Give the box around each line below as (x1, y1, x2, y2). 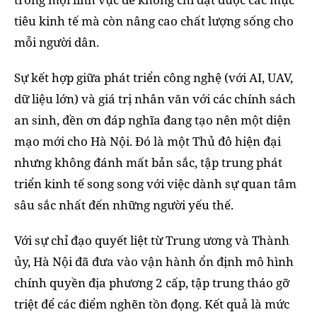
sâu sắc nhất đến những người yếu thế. (14, 196, 234, 213)
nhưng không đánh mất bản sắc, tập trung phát (14, 154, 282, 171)
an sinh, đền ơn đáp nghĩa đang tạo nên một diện (14, 111, 291, 128)
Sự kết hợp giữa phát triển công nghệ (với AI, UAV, (14, 69, 293, 86)
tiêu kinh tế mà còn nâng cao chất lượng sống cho (14, 12, 294, 29)
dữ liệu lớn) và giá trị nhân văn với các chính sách (14, 90, 296, 107)
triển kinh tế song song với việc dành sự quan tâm (14, 175, 296, 192)
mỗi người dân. (14, 33, 99, 50)
